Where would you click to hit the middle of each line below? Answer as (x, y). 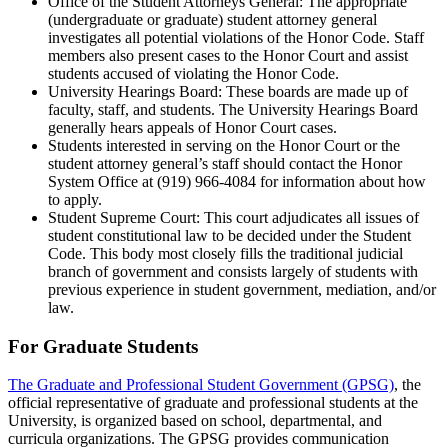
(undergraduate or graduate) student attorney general (212, 19)
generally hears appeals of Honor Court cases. (192, 127)
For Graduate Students (103, 346)
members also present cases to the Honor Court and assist (228, 55)
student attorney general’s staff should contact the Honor (225, 163)
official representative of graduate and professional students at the (213, 403)
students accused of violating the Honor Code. (193, 73)
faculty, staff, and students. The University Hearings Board (233, 109)
